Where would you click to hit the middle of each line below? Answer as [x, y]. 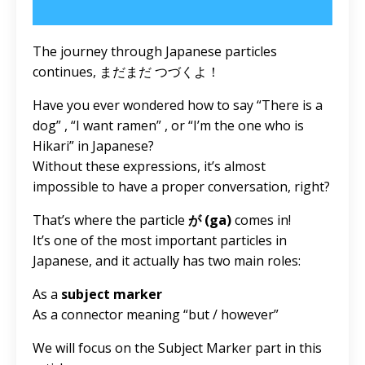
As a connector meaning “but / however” [156, 315]
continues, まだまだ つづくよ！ [126, 72]
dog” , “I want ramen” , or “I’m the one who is [168, 126]
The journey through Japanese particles [155, 52]
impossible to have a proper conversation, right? [181, 187]
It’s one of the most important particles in [160, 241]
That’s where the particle [110, 220]
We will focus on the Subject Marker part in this [177, 348]
